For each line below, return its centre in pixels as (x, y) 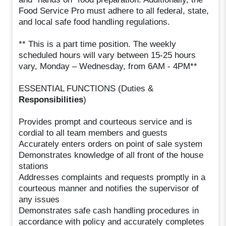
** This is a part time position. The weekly (98, 44)
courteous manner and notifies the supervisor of (109, 188)
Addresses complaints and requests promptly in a (112, 177)
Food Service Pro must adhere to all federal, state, (114, 11)
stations (34, 166)
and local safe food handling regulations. (95, 22)
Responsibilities (51, 99)
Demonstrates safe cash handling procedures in (109, 210)
